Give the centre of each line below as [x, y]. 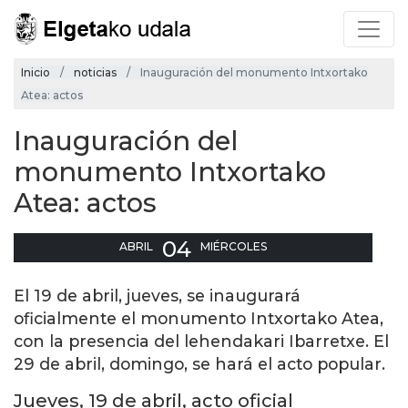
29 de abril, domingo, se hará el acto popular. [199, 364]
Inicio [36, 73]
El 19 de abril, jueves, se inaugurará [157, 296]
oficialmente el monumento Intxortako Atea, [199, 319]
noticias [95, 73]
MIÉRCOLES [234, 247]
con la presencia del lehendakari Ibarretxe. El [201, 342]
